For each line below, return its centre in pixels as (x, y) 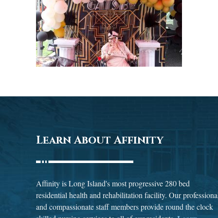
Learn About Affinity (100, 140)
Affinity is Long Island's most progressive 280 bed (113, 183)
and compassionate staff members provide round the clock (125, 207)
